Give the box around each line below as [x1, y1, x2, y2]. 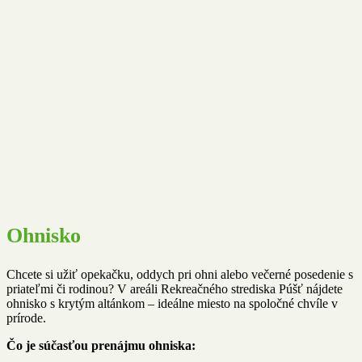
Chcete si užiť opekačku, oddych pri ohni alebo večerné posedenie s [6, 267, 353, 282]
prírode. [6, 311, 46, 326]
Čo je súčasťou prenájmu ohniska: [6, 339, 196, 353]
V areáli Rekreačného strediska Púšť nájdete [114, 282, 343, 297]
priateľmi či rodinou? [6, 282, 114, 297]
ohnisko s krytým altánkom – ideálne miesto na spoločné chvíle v [6, 297, 338, 311]
